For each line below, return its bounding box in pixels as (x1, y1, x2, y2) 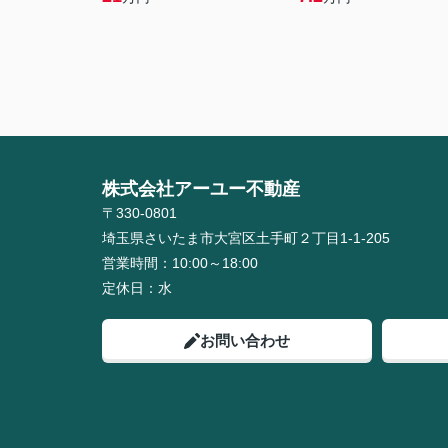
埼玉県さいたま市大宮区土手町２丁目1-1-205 (102, 230, 394, 246)
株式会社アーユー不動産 (102, 179, 300, 199)
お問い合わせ (200, 332, 290, 349)
